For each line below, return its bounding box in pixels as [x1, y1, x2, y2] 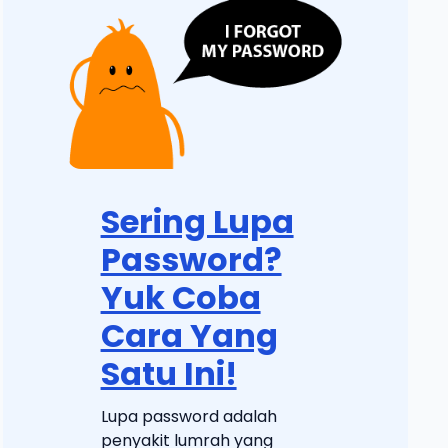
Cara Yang [100, 312, 278, 358]
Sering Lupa [100, 198, 294, 244]
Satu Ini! [100, 350, 237, 396]
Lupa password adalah [100, 404, 277, 428]
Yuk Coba [100, 274, 261, 320]
